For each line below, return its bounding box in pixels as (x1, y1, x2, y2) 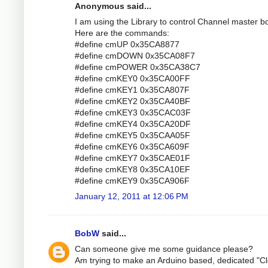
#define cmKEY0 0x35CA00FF (75, 73, 190, 83)
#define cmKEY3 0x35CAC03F (75, 107, 191, 117)
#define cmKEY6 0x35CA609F (75, 141, 190, 151)
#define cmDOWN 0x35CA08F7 (75, 50, 195, 60)
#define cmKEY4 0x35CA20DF (75, 118, 191, 129)
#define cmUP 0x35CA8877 (75, 39, 179, 49)
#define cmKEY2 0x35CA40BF (75, 96, 190, 106)
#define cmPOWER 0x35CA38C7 (75, 62, 200, 72)
